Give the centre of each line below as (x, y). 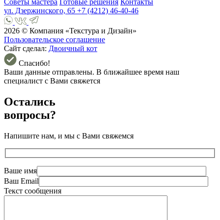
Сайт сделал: (26, 49)
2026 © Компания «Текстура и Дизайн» (70, 31)
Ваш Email (21, 181)
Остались (30, 102)
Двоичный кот (73, 49)
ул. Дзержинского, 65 (41, 11)
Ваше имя (20, 170)
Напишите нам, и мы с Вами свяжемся (69, 136)
